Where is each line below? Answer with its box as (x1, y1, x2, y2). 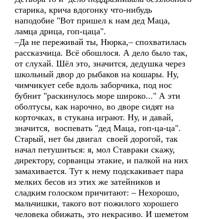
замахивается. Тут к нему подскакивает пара (15, 166, 183, 176)
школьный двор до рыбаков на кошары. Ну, (15, 69, 181, 79)
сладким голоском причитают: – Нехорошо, (15, 188, 179, 197)
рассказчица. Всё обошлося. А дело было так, (15, 48, 188, 58)
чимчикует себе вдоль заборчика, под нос (15, 80, 172, 90)
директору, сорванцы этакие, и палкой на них (15, 155, 188, 165)
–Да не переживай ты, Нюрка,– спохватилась (15, 37, 186, 47)
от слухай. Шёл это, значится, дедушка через (15, 59, 185, 68)
